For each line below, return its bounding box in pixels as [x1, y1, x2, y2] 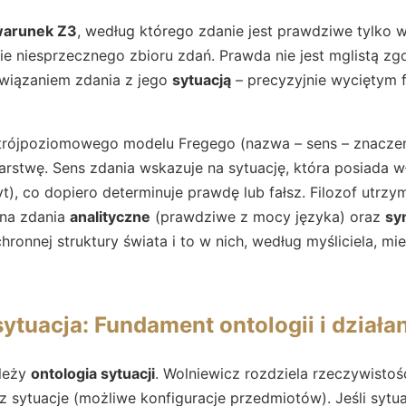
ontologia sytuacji [31, 363, 155, 382]
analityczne [70, 207, 150, 226]
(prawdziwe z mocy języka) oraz [150, 207, 385, 226]
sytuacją [172, 70, 231, 89]
